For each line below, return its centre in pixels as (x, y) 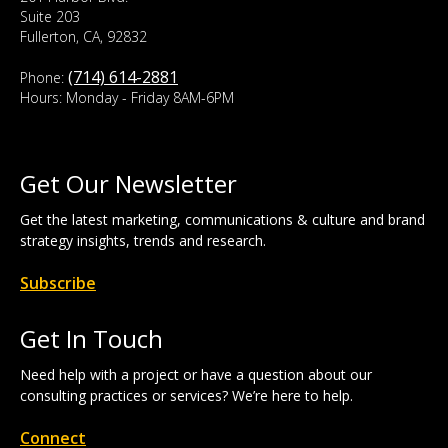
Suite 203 (50, 16)
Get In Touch (91, 338)
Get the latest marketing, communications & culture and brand (222, 219)
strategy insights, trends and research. (143, 240)
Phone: (44, 77)
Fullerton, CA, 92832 (83, 36)
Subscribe (58, 282)
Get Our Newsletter (128, 183)
